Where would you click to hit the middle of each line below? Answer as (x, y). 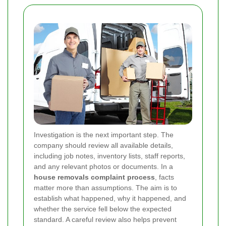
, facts (164, 177)
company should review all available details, (103, 146)
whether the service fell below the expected (103, 209)
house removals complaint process (94, 177)
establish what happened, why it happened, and (110, 199)
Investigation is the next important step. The (104, 135)
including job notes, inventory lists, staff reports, (109, 156)
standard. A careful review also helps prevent (105, 220)
